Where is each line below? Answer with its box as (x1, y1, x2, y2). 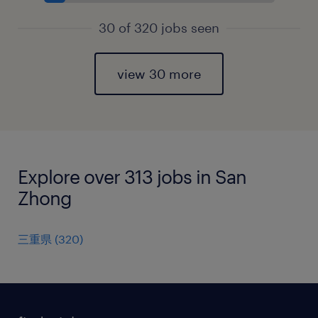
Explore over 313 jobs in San (18, 165, 246, 187)
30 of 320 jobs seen (99, 20, 219, 35)
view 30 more (117, 66, 201, 82)
